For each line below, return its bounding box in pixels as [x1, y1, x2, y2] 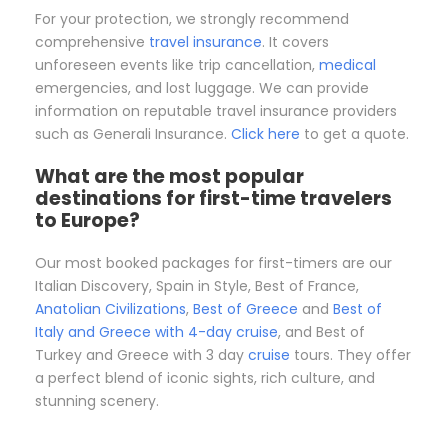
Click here [231, 124, 300, 145]
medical [319, 55, 376, 76]
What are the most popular [35, 163, 304, 191]
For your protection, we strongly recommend [35, 9, 349, 30]
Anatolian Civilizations [35, 299, 186, 320]
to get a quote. [300, 124, 409, 145]
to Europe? [35, 207, 140, 235]
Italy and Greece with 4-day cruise [35, 322, 278, 343]
